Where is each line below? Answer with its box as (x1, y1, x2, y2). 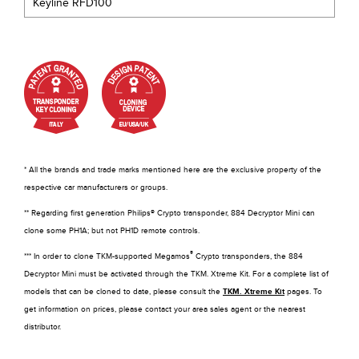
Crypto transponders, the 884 (193, 251, 303, 261)
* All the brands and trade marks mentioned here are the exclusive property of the (24, 164, 321, 175)
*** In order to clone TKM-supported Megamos (24, 251, 190, 261)
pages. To (284, 286, 322, 296)
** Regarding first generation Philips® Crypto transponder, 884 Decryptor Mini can (24, 208, 315, 218)
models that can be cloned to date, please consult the (24, 286, 223, 296)
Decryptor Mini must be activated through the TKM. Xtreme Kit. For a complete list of (24, 268, 329, 279)
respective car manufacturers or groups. (24, 182, 167, 192)
